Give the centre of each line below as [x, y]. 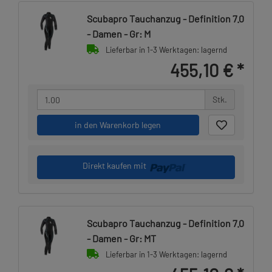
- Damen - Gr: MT [121, 238]
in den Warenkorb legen [118, 125]
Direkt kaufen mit [115, 165]
